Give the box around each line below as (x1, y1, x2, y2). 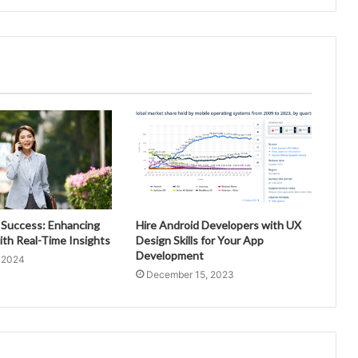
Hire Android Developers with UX (135, 218, 301, 233)
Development (135, 249, 204, 263)
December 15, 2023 (145, 268, 234, 281)
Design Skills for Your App (135, 233, 264, 248)
